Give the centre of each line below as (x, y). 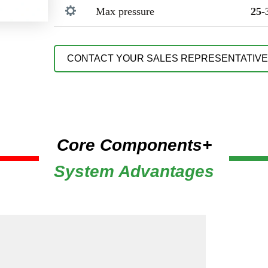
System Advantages (134, 171)
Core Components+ (134, 145)
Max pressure (125, 11)
